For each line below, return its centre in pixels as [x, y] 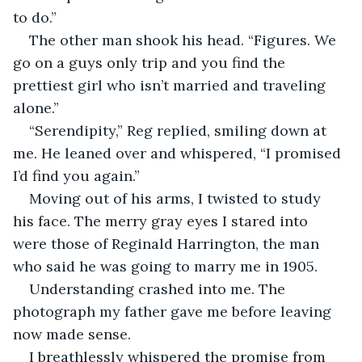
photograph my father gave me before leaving [174, 311]
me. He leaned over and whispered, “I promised [179, 153]
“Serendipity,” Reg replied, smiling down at [180, 130]
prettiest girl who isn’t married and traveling [171, 85]
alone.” [36, 107]
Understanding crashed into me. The [159, 288]
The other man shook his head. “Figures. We [185, 40]
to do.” [35, 17]
